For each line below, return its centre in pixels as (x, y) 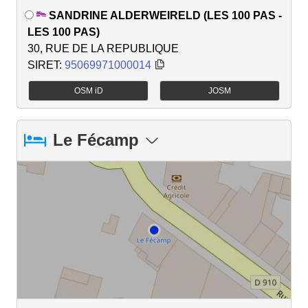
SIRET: (46, 65)
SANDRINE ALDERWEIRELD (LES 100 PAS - (165, 15)
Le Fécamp (96, 140)
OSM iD (88, 90)
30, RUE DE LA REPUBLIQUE (103, 48)
